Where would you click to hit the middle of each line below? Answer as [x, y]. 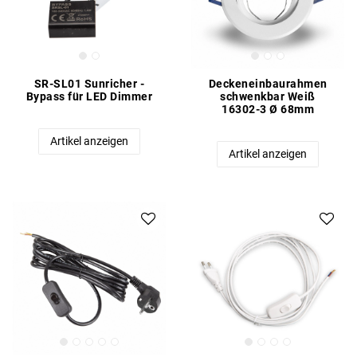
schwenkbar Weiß [268, 97]
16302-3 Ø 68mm [268, 110]
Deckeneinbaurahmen [268, 84]
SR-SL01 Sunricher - [89, 84]
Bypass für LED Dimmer [89, 97]
